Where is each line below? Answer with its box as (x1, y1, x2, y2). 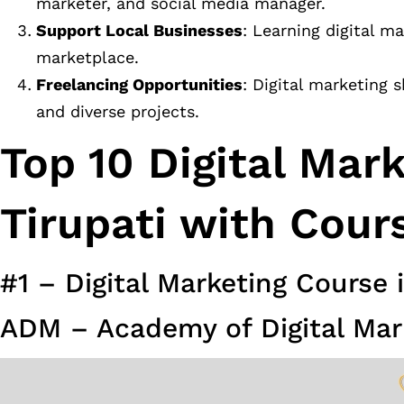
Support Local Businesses (36, 21, 243, 41)
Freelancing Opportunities (36, 75, 243, 95)
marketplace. (36, 48, 139, 68)
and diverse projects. (36, 102, 199, 122)
